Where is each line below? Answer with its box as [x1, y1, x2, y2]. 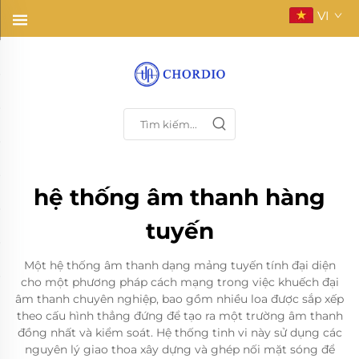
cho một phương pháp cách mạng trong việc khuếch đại [20, 275, 339, 290]
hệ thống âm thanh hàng [34, 184, 325, 212]
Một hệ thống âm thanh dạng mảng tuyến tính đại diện [23, 258, 336, 273]
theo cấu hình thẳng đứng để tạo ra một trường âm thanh [16, 309, 343, 324]
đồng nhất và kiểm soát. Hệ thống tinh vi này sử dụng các [17, 325, 342, 341]
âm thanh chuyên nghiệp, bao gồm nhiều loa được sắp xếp [15, 292, 344, 307]
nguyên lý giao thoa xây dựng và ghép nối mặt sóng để [24, 342, 335, 357]
